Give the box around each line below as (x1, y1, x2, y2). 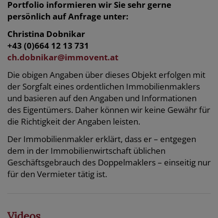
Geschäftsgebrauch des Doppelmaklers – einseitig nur (7, 157, 211, 168)
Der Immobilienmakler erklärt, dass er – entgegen (7, 133, 196, 145)
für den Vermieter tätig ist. (7, 168, 107, 180)
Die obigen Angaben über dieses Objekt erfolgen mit (7, 69, 205, 81)
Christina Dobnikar (7, 28, 85, 40)
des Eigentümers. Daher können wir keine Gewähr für (7, 104, 210, 116)
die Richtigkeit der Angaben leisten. (7, 116, 140, 127)
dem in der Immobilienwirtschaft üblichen (7, 145, 165, 157)
